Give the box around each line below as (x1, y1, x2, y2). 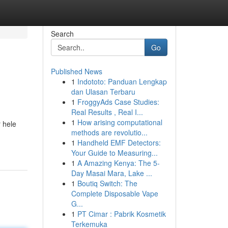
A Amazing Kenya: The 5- (77, 158, 160, 168)
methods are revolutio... (71, 127, 148, 137)
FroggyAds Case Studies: (77, 97, 159, 107)
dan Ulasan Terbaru (71, 87, 135, 97)
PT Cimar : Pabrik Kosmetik (77, 209, 166, 219)
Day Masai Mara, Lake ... (71, 168, 152, 178)
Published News (50, 66, 102, 76)
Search (50, 28, 74, 39)
